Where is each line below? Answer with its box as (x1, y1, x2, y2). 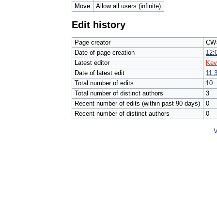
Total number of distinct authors (75, 89, 164, 97)
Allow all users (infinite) (96, 2, 161, 10)
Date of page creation (75, 48, 135, 56)
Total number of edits (75, 79, 134, 87)
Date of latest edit (75, 69, 125, 77)
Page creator (75, 38, 111, 46)
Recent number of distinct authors (75, 109, 170, 117)
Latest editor (75, 59, 110, 66)
